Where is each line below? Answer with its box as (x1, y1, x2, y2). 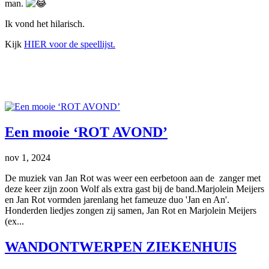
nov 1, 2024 (5, 152, 50, 163)
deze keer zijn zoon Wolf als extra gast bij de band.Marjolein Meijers (5, 183, 264, 194)
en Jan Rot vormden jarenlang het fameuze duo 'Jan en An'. (5, 194, 229, 205)
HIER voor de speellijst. (24, 38, 115, 49)
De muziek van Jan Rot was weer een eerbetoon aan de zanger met (5, 172, 261, 183)
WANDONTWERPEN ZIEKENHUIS (5, 238, 237, 255)
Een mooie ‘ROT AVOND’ (5, 124, 168, 140)
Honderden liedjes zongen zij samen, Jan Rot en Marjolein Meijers (5, 205, 256, 216)
